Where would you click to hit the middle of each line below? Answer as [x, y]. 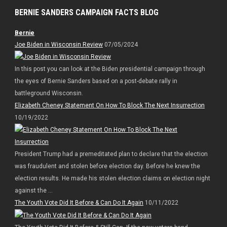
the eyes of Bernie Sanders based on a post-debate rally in [96, 81]
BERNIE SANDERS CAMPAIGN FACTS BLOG [86, 12]
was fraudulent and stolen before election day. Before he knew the [107, 166]
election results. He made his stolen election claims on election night [112, 179]
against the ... [33, 191]
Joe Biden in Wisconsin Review [59, 44]
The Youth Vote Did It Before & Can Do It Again [79, 203]
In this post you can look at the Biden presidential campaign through [110, 69]
